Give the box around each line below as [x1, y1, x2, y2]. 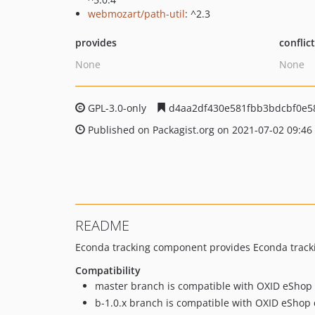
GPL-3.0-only [85, 101, 149, 115]
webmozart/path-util [88, 7, 185, 20]
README [75, 216, 129, 235]
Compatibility [75, 264, 141, 277]
